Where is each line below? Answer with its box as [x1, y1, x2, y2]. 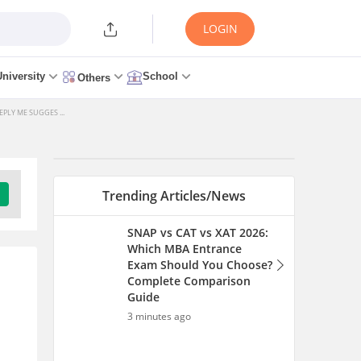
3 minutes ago [127, 309, 191, 323]
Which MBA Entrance [127, 241, 242, 256]
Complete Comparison [127, 273, 251, 288]
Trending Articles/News [102, 187, 246, 205]
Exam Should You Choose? [127, 257, 272, 272]
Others [77, 71, 110, 84]
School [143, 70, 178, 82]
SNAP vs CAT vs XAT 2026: [127, 225, 268, 240]
